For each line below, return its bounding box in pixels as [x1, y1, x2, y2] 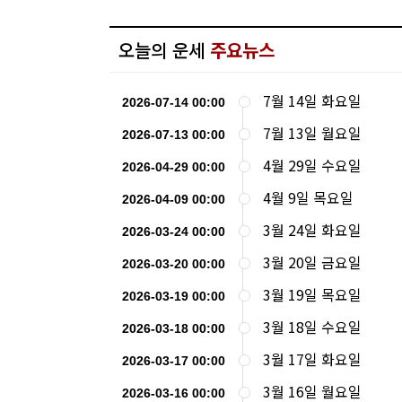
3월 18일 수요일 [263, 315, 362, 337]
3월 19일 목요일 [263, 283, 362, 305]
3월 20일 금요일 [263, 250, 362, 273]
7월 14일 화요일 [263, 89, 362, 111]
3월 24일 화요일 [263, 218, 362, 240]
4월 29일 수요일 [263, 153, 362, 176]
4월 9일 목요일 [263, 186, 354, 208]
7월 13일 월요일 [263, 121, 362, 144]
